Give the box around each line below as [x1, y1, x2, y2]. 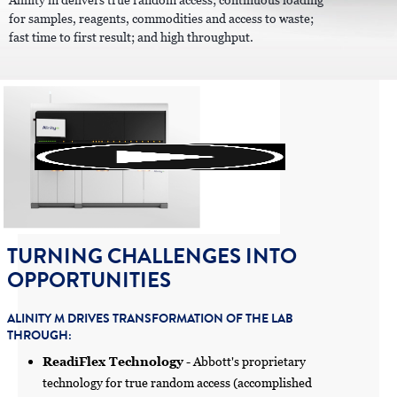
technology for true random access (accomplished [42, 374, 312, 391]
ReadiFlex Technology [42, 353, 183, 370]
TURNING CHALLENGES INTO [6, 240, 297, 272]
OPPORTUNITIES [6, 264, 171, 296]
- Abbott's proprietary [183, 353, 306, 370]
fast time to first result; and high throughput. [9, 29, 253, 46]
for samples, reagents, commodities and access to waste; [9, 11, 314, 27]
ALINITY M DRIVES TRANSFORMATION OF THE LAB [6, 308, 293, 328]
